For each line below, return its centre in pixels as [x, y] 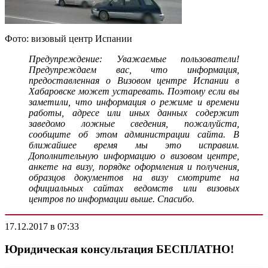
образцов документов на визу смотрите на [134, 177]
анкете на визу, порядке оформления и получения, [134, 166]
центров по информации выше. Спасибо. [112, 199]
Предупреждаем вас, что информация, [134, 69]
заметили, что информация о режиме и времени [134, 102]
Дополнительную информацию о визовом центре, [134, 156]
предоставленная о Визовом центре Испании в [134, 80]
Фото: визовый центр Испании [68, 38]
